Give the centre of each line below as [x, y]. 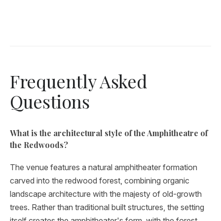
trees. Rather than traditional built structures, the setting [107, 207]
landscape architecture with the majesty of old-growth [106, 194]
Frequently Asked [79, 81]
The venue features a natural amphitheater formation [104, 167]
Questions [50, 101]
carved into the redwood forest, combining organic [100, 181]
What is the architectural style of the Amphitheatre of [109, 133]
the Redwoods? [39, 145]
